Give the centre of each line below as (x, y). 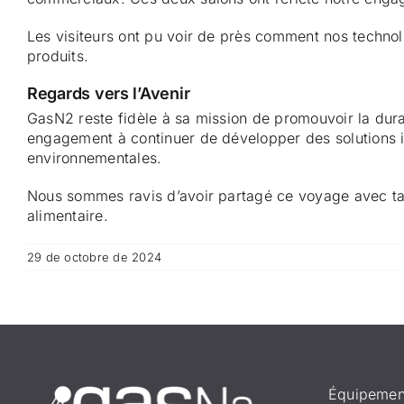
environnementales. (95, 157)
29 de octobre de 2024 (95, 257)
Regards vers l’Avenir (109, 94)
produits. (58, 56)
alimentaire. (68, 215)
